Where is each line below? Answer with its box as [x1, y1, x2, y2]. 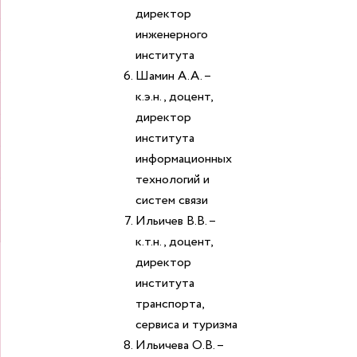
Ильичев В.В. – [135, 212, 215, 230]
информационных [135, 150, 232, 168]
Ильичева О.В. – [135, 336, 223, 355]
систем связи [135, 191, 208, 210]
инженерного [135, 25, 208, 44]
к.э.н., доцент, [135, 88, 213, 106]
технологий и [135, 171, 210, 189]
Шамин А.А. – [135, 67, 210, 85]
